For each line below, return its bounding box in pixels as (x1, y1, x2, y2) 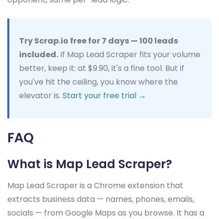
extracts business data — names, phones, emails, (7, 194, 194, 205)
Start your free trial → (63, 90, 146, 101)
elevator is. (19, 90, 63, 101)
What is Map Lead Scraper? (7, 156, 172, 172)
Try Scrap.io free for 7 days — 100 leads (19, 35, 178, 46)
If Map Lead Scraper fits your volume (58, 49, 200, 60)
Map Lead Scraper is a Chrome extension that (7, 180, 183, 191)
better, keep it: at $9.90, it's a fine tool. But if (19, 63, 184, 74)
